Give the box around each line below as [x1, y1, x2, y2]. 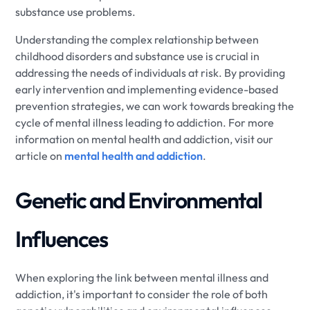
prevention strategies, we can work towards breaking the [15, 98, 295, 113]
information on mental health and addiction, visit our [15, 131, 274, 146]
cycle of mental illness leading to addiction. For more [15, 115, 275, 129]
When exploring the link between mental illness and [15, 270, 269, 284]
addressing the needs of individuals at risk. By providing [15, 65, 286, 80]
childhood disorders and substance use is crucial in [15, 48, 260, 63]
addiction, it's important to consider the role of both [15, 286, 268, 301]
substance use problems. [15, 4, 136, 19]
